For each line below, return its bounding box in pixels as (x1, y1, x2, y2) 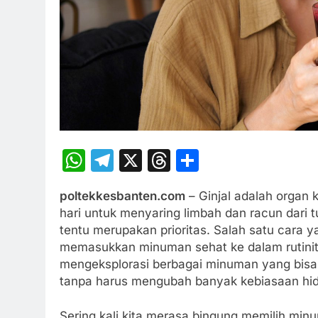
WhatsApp (85, 146, 197, 174)
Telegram (114, 146, 215, 174)
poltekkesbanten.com (60, 188, 185, 203)
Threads (170, 146, 259, 174)
